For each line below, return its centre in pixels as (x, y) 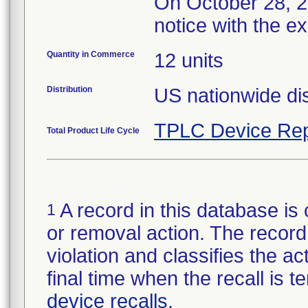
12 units (189, 60)
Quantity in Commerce (91, 54)
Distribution (69, 89)
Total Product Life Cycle (93, 131)
